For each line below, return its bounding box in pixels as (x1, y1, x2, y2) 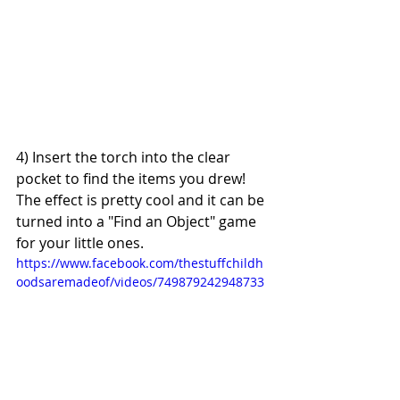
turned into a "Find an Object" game (16, 212, 260, 232)
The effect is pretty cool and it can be (16, 190, 268, 211)
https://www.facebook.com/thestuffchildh (16, 254, 263, 272)
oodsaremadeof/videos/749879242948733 (16, 273, 264, 291)
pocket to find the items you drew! (16, 169, 249, 189)
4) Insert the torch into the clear (16, 147, 234, 168)
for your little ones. (16, 233, 144, 254)
